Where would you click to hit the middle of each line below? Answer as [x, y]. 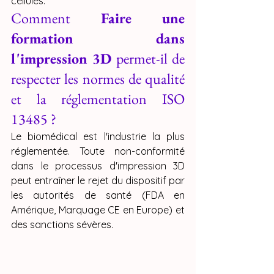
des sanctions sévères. [62, 225]
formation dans [98, 39]
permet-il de [148, 59]
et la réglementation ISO [98, 99]
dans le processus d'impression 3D [98, 166]
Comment [56, 18]
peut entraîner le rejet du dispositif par [98, 181]
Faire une [143, 18]
